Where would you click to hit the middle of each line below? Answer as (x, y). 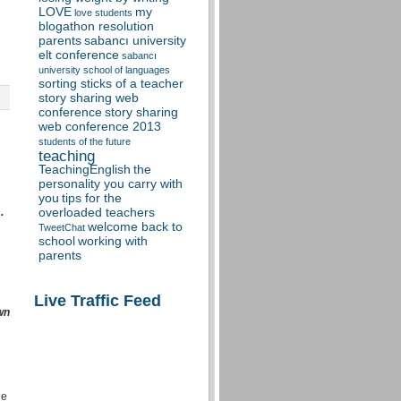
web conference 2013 (100, 127)
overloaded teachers (97, 213)
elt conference (79, 55)
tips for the (92, 198)
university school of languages (104, 70)
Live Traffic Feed (98, 301)
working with (113, 241)
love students (103, 13)
